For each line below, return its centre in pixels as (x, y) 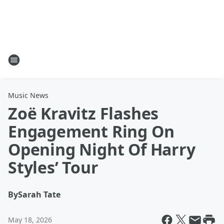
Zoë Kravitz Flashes (83, 113)
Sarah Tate (39, 194)
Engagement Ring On (91, 131)
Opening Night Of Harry (102, 149)
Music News (28, 95)
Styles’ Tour (53, 167)
